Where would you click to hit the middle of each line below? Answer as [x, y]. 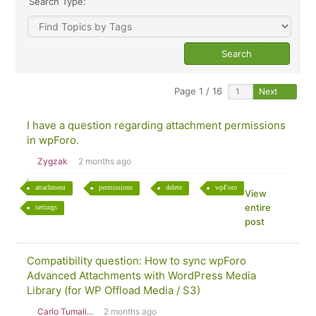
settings [47, 207]
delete [174, 187]
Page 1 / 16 [199, 91]
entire [257, 207]
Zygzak [53, 161]
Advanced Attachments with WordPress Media [142, 275]
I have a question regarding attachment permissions [157, 125]
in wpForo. [53, 140]
